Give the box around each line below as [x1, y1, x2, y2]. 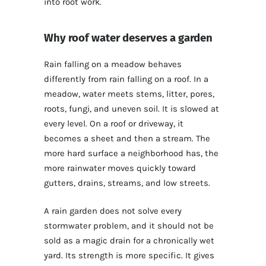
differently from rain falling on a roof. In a [44, 74, 208, 85]
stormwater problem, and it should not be [44, 220, 214, 232]
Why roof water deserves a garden [44, 31, 213, 45]
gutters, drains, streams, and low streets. [44, 178, 210, 189]
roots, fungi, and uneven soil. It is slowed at [44, 103, 219, 115]
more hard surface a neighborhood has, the [44, 148, 218, 159]
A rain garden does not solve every [44, 205, 182, 217]
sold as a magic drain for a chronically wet [44, 235, 214, 246]
